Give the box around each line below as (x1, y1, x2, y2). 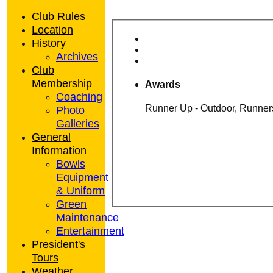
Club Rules (32, 10, 85, 23)
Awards (144, 79, 180, 90)
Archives (56, 50, 98, 63)
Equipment (56, 171, 108, 183)
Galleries (56, 117, 99, 130)
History (32, 37, 66, 49)
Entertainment (56, 224, 124, 237)
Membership (32, 77, 92, 90)
